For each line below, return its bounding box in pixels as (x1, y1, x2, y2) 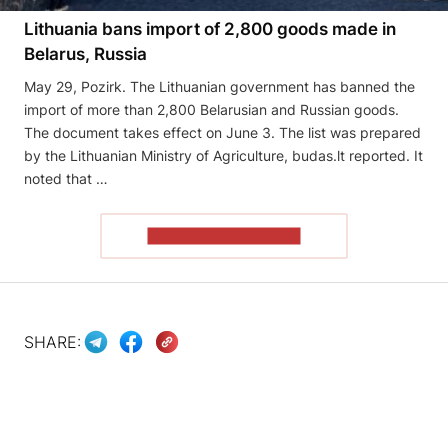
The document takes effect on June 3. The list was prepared (24, 123, 421, 141)
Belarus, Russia (24, 43, 147, 64)
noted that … (24, 169, 108, 187)
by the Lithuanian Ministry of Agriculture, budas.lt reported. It (24, 146, 423, 164)
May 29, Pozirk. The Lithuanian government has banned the (24, 77, 415, 95)
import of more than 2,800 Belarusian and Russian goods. (24, 100, 399, 118)
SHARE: (24, 332, 81, 353)
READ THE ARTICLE (147, 227, 301, 245)
